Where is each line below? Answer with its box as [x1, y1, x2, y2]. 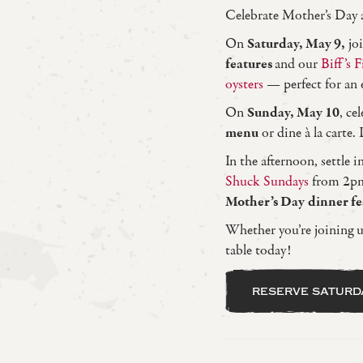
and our [274, 53, 321, 75]
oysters [224, 74, 263, 95]
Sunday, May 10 [246, 102, 340, 123]
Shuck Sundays [224, 171, 309, 192]
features [224, 53, 275, 75]
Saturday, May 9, [246, 33, 345, 54]
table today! [224, 240, 291, 261]
